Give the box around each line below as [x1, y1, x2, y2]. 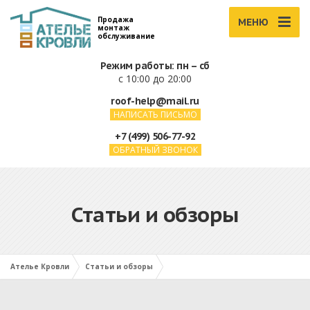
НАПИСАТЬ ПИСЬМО [113, 109, 197, 121]
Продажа [98, 14, 134, 24]
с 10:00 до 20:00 [118, 72, 192, 86]
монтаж [98, 22, 129, 33]
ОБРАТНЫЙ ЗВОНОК [112, 144, 198, 156]
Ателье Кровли [10, 261, 69, 271]
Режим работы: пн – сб [100, 60, 210, 73]
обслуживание [98, 30, 155, 41]
